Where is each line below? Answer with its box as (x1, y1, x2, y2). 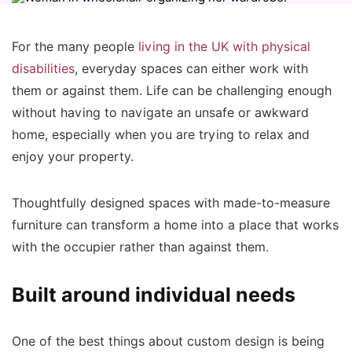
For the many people (12, 39, 138, 54)
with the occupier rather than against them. (12, 240, 277, 255)
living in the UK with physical (138, 39, 310, 54)
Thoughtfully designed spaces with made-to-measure (12, 196, 330, 211)
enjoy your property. (12, 149, 141, 164)
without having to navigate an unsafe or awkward (12, 105, 309, 120)
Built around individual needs (12, 283, 300, 306)
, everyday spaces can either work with (75, 61, 308, 76)
